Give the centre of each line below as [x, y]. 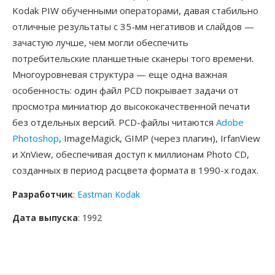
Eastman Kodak [109, 194]
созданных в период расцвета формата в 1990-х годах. [135, 170]
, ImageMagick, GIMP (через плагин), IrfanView [160, 138]
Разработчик [43, 194]
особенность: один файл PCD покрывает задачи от [126, 90]
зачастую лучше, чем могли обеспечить [100, 42]
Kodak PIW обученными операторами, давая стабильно [135, 10]
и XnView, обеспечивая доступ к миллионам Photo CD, [131, 154]
